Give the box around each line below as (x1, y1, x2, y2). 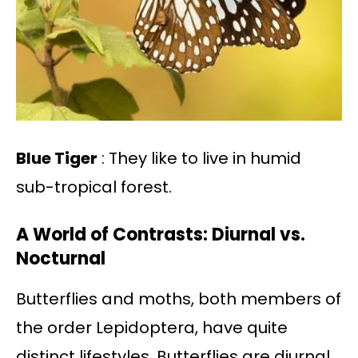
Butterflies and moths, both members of (16, 288, 341, 311)
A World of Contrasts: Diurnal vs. (16, 222, 305, 248)
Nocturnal (16, 246, 105, 272)
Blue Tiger (16, 147, 97, 170)
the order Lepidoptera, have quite (16, 316, 288, 340)
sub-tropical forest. (16, 176, 172, 199)
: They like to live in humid (97, 147, 301, 170)
